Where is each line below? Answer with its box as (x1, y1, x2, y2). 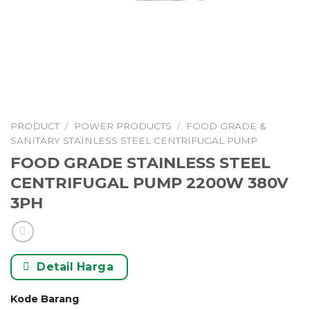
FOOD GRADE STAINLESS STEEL (10, 152, 271, 172)
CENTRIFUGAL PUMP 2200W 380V (10, 172, 289, 192)
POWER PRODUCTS (74, 120, 172, 131)
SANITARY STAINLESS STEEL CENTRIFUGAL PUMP (10, 135, 257, 146)
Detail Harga (37, 259, 114, 273)
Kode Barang (10, 292, 79, 305)
